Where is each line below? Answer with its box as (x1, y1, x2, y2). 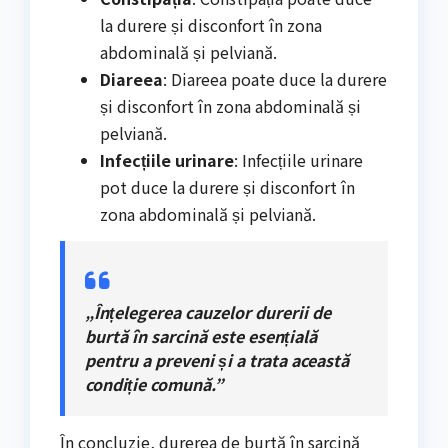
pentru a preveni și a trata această (85, 347, 349, 372)
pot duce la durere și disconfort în (100, 175, 355, 200)
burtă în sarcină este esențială (85, 323, 317, 348)
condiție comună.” (85, 371, 223, 396)
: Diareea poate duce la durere (163, 67, 387, 92)
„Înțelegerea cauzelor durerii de (85, 299, 331, 324)
